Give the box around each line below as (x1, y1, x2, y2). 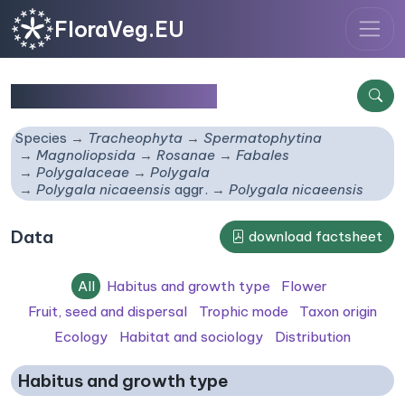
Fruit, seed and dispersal (27, 302, 187, 320)
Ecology (54, 328, 108, 346)
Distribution (274, 328, 351, 346)
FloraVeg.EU (54, 15, 184, 42)
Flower (281, 277, 328, 295)
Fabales (236, 146, 290, 165)
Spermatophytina (203, 129, 323, 147)
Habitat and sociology (119, 328, 263, 346)
